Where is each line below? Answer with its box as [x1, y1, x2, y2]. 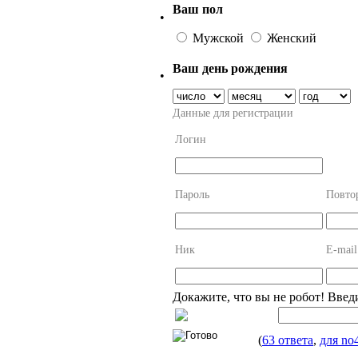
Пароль [175, 188, 209, 201]
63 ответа [262, 332, 313, 347]
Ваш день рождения [173, 61, 291, 75]
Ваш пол [173, 2, 226, 16]
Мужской [189, 30, 247, 45]
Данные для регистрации [173, 106, 293, 119]
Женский [264, 30, 316, 45]
